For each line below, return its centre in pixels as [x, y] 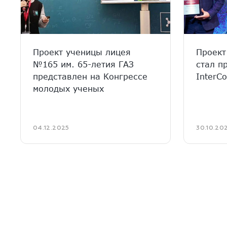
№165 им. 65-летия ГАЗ [83, 64]
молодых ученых [68, 88]
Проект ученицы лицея [82, 52]
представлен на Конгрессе [90, 76]
